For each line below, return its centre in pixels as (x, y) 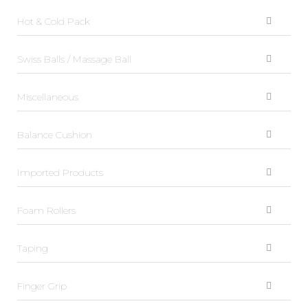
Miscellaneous (48, 97)
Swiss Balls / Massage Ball (74, 59)
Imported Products (60, 172)
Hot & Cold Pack (54, 21)
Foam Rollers (46, 210)
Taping (33, 248)
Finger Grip (42, 286)
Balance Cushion (55, 134)
